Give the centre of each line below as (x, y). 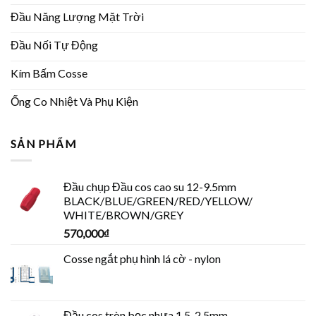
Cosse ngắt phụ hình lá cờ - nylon (142, 259)
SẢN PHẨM (44, 143)
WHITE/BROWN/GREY (123, 215)
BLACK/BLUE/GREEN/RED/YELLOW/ (158, 201)
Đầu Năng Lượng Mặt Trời (77, 17)
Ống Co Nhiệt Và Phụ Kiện (74, 102)
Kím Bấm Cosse (49, 73)
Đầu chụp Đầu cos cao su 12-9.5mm (150, 187)
